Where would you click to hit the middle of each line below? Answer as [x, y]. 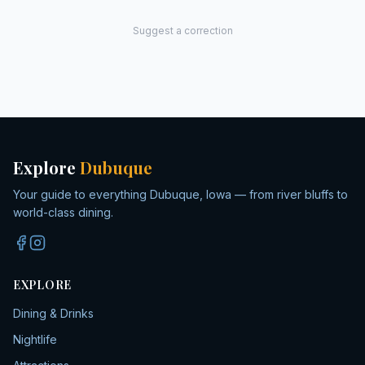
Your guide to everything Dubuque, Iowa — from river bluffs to [180, 194]
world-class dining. [63, 212]
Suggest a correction [182, 31]
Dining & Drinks [53, 313]
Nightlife [35, 339]
